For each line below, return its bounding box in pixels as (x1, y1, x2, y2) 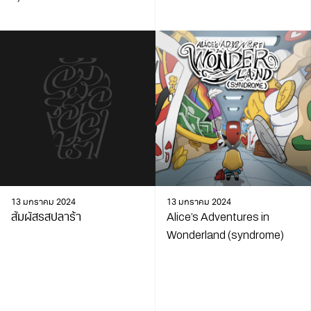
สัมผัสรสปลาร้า (10, 210, 81, 223)
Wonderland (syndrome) (166, 228, 284, 241)
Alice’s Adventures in (166, 210, 269, 223)
